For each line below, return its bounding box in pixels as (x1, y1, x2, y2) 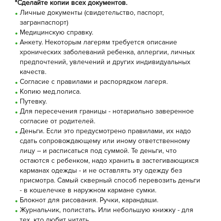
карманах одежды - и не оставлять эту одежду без (20, 166, 182, 175)
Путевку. (20, 97, 47, 106)
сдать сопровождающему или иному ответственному (20, 137, 190, 145)
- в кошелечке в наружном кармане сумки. (20, 186, 156, 194)
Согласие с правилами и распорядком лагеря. (20, 77, 168, 86)
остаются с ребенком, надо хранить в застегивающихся (20, 156, 199, 165)
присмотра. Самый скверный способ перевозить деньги (20, 176, 200, 184)
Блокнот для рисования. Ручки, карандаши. (20, 196, 158, 204)
